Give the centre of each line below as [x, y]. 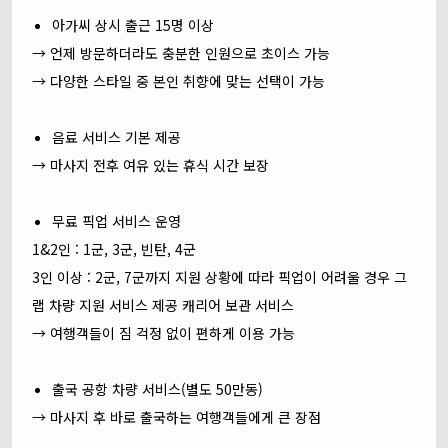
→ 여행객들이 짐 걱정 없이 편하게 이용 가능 [163, 333]
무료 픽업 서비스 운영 [116, 221]
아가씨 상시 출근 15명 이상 [133, 25]
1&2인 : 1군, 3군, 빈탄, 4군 [114, 249]
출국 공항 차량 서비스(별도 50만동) [157, 389]
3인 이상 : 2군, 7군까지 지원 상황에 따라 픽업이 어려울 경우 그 [219, 277]
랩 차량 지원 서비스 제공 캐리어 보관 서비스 [163, 305]
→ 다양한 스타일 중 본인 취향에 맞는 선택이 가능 [178, 81]
